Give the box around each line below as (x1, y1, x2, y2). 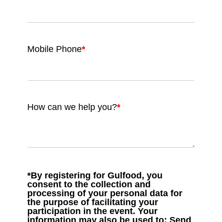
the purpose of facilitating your (27, 197, 158, 207)
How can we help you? (27, 102, 117, 112)
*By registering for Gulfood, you (27, 170, 163, 180)
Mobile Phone (27, 44, 82, 54)
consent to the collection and (27, 179, 151, 189)
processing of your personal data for (27, 188, 182, 198)
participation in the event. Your (27, 206, 158, 216)
